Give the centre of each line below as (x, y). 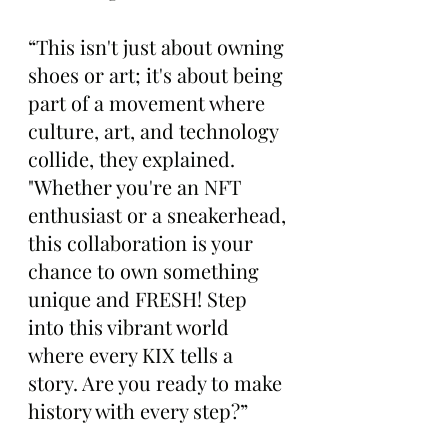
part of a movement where (149, 103)
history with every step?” (138, 411)
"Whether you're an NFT (137, 187)
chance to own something (146, 271)
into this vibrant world (131, 327)
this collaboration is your (143, 243)
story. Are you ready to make (157, 383)
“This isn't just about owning (158, 47)
